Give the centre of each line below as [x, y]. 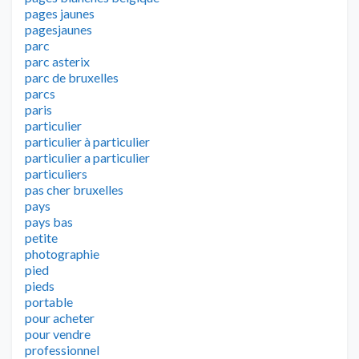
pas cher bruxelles [74, 189]
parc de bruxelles [72, 77]
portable [49, 301]
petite [41, 237]
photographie [62, 253]
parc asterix [57, 61]
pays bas [49, 221]
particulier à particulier [87, 141]
